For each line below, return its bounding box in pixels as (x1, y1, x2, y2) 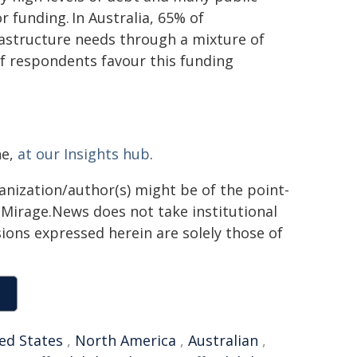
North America (75, 331, 176, 350)
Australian (188, 331, 258, 350)
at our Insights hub (18, 144, 150, 163)
